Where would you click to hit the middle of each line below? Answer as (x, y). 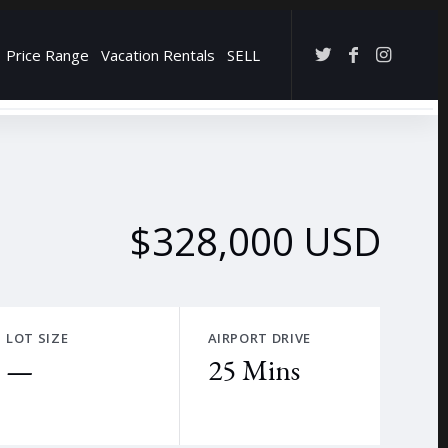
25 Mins (253, 370)
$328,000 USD (255, 241)
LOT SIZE (37, 338)
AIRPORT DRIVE (259, 338)
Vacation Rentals (158, 55)
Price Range (47, 55)
